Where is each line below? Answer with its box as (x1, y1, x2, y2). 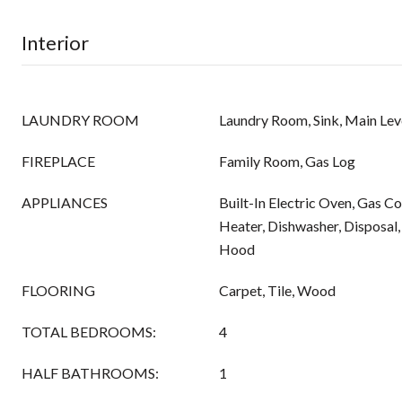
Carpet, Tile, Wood (219, 282, 336, 299)
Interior (22, 31, 89, 55)
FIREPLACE (22, 153, 95, 170)
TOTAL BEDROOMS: (22, 323, 156, 340)
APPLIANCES (22, 194, 108, 211)
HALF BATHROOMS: (22, 364, 159, 381)
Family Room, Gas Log (219, 153, 355, 170)
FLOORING (22, 282, 95, 299)
